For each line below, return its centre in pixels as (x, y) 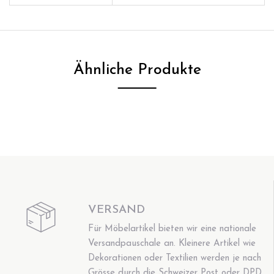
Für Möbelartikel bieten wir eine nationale (172, 229)
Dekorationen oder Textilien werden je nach (175, 258)
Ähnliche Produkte (137, 70)
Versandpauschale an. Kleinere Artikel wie (172, 243)
